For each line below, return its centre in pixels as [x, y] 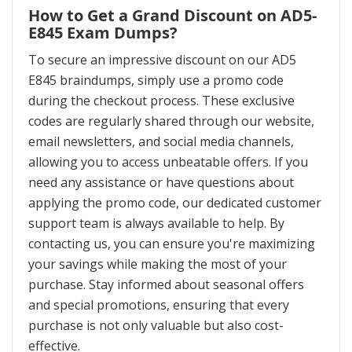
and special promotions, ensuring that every [159, 305]
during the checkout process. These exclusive [161, 101]
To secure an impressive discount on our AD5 [162, 60]
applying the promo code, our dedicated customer [175, 203]
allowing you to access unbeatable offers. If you [168, 162]
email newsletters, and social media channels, [161, 142]
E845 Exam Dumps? [103, 33]
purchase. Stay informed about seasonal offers [166, 285]
